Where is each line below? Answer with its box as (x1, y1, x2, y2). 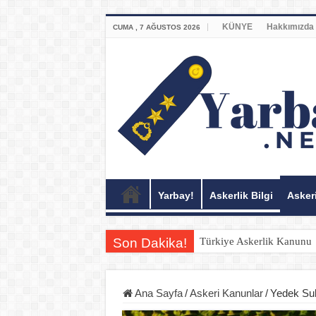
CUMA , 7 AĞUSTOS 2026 (112, 23, 200, 31)
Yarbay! (157, 190, 194, 201)
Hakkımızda (266, 22, 314, 32)
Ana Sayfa (132, 287, 183, 299)
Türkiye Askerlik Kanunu (199, 236, 312, 247)
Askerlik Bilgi (209, 190, 273, 201)
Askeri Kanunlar (189, 287, 263, 299)
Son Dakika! (112, 236, 187, 250)
